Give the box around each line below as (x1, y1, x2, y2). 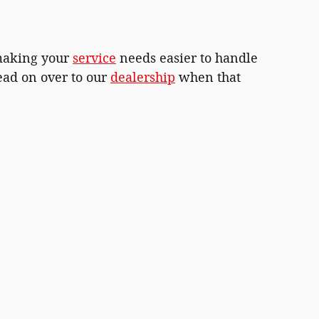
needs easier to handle (116, 50, 258, 66)
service (73, 50, 116, 66)
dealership (110, 69, 175, 85)
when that (175, 69, 241, 85)
